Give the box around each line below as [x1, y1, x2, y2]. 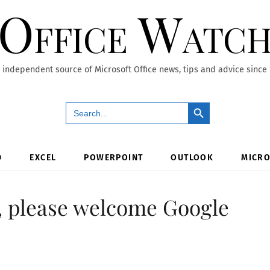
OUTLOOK [171, 152, 214, 163]
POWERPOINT [84, 152, 143, 163]
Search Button [187, 96, 223, 107]
